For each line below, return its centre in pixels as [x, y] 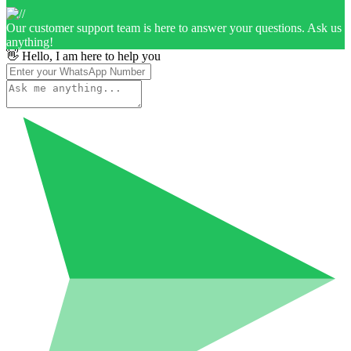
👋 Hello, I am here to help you [83, 56]
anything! [30, 42]
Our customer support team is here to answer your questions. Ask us [174, 27]
